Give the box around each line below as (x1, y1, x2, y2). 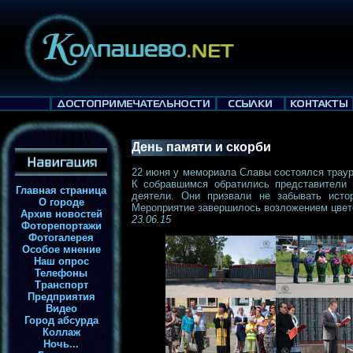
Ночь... (43, 338, 79, 350)
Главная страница (16, 184, 106, 196)
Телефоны (35, 267, 87, 279)
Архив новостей (20, 208, 102, 220)
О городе (38, 196, 84, 208)
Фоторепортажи (20, 220, 102, 232)
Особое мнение (21, 243, 101, 255)
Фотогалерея (28, 232, 94, 243)
